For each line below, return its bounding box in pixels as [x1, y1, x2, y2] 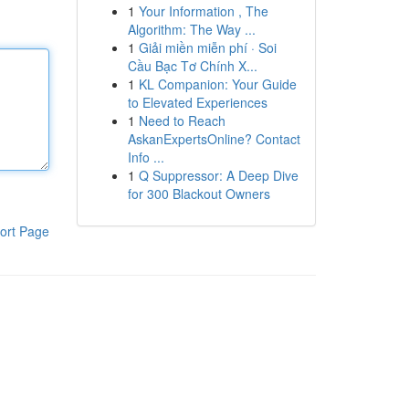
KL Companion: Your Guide [138, 75, 297, 93]
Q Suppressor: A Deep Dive [138, 166, 299, 184]
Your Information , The [138, 2, 268, 20]
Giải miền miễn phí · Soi [138, 38, 277, 57]
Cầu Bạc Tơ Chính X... [127, 57, 257, 75]
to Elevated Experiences [127, 93, 267, 111]
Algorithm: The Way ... [127, 20, 256, 38]
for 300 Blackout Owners [127, 184, 270, 203]
